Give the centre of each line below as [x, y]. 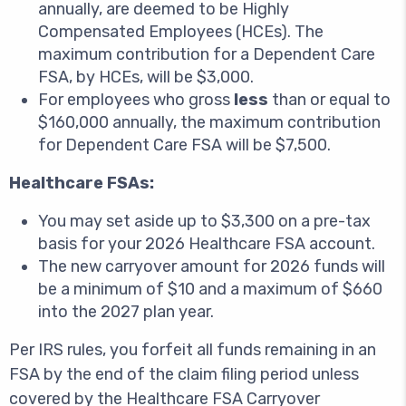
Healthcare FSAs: [82, 183]
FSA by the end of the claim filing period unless [184, 374]
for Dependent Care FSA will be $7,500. [184, 145]
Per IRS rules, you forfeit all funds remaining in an [193, 350]
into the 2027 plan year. [126, 312]
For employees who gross [136, 100]
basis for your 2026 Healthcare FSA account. [207, 244]
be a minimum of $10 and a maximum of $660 [210, 289]
